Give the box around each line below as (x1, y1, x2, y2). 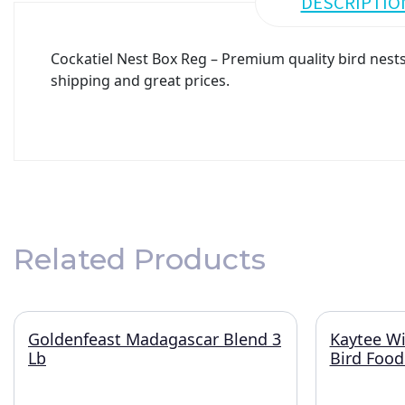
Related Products (14, 241, 266, 277)
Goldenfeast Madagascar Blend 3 (28, 328, 281, 350)
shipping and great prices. (51, 71, 230, 90)
